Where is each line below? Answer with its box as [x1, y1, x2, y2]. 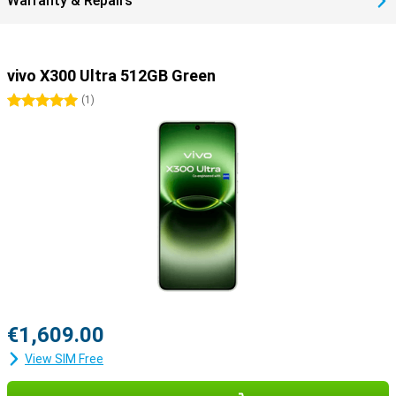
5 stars [42, 94, 83, 108]
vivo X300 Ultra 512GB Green [7, 66, 216, 85]
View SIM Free [25, 352, 103, 366]
